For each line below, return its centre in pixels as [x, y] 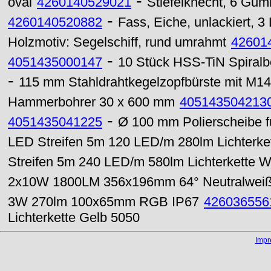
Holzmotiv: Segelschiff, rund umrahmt [117, 42]
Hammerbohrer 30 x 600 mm [91, 102]
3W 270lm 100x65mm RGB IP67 [103, 202]
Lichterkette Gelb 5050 [74, 218]
